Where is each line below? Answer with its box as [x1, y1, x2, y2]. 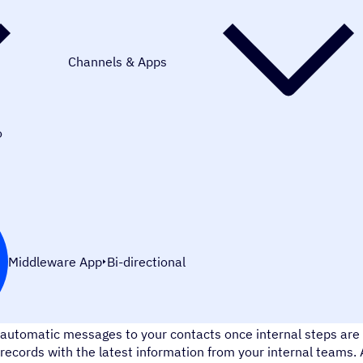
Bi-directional [107, 253, 186, 270]
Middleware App [7, 253, 102, 270]
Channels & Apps [68, 53, 167, 70]
